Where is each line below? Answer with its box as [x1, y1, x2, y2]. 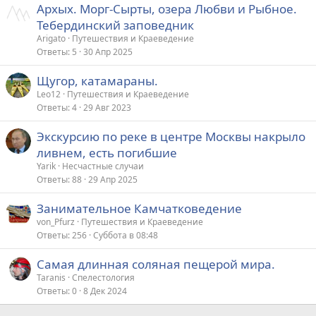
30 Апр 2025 [83, 45, 133, 58]
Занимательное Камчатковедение [37, 200, 242, 217]
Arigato [37, 32, 66, 44]
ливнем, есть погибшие [37, 144, 177, 161]
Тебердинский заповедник [37, 16, 194, 33]
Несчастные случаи [62, 159, 144, 172]
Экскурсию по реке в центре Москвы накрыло [37, 128, 305, 145]
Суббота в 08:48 [93, 229, 158, 241]
